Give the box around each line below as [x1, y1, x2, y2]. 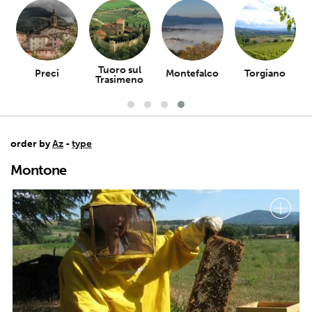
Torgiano [244, 67, 286, 79]
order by [10, 137, 52, 150]
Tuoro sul [97, 63, 141, 76]
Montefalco [166, 67, 219, 79]
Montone [10, 161, 66, 178]
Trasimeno [95, 73, 144, 86]
